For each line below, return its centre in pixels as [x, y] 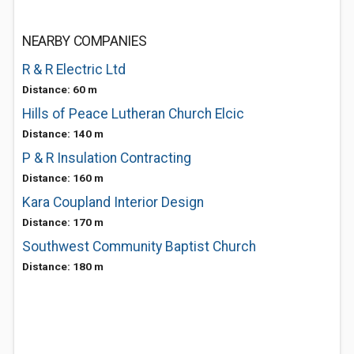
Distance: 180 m [63, 266]
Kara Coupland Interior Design [113, 202]
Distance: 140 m [63, 134]
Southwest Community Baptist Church [139, 247]
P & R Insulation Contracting [107, 158]
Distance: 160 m [63, 178]
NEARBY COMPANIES [85, 41]
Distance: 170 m [63, 222]
